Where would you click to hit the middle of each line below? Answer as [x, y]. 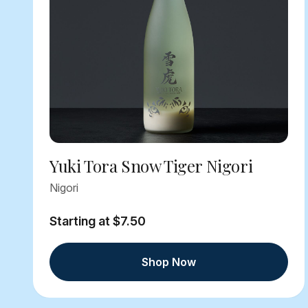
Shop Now [168, 262]
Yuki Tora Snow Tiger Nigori [151, 166]
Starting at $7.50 [98, 221]
